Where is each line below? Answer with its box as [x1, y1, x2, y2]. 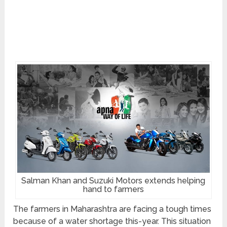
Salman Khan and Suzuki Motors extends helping [21, 176, 206, 186]
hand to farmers [83, 184, 144, 195]
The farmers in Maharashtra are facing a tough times [13, 204, 212, 214]
